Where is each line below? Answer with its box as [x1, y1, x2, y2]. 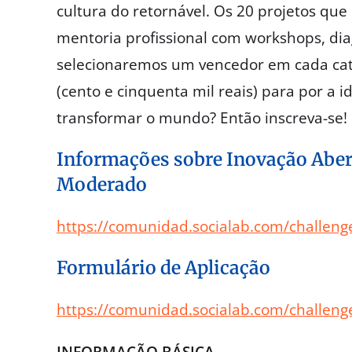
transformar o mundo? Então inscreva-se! [57, 108, 347, 129]
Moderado [57, 173, 147, 196]
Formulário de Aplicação [57, 256, 270, 280]
